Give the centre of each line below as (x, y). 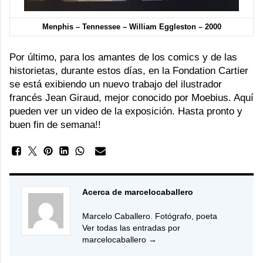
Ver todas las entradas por (131, 228)
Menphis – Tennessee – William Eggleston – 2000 (131, 27)
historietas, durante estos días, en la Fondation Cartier (129, 71)
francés (27, 98)
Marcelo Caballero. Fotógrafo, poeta (150, 216)
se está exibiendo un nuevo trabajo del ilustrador (116, 84)
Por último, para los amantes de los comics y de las (123, 57)
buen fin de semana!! (55, 125)
